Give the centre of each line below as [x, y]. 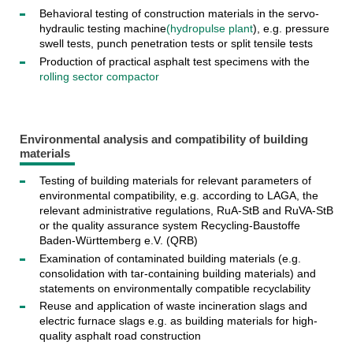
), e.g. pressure [291, 29]
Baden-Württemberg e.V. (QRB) [118, 240]
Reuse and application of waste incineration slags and [173, 306]
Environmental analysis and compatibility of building [163, 139]
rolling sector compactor [99, 76]
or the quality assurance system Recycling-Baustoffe [169, 225]
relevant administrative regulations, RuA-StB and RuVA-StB [186, 210]
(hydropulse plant [209, 29]
